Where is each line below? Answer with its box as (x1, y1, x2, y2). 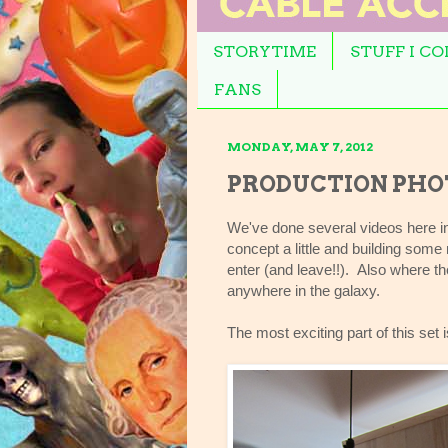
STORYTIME (213, 41, 316, 61)
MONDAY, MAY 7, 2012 (227, 139, 373, 155)
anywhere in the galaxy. (227, 281, 380, 299)
